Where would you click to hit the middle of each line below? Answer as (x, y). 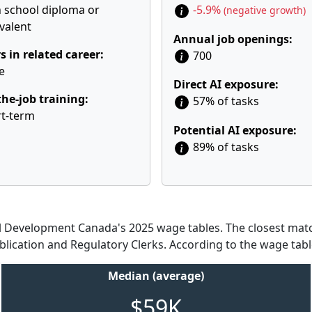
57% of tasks (225, 101)
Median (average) (156, 276)
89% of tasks (225, 147)
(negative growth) (265, 10)
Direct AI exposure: (226, 85)
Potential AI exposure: (235, 131)
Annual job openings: (233, 39)
